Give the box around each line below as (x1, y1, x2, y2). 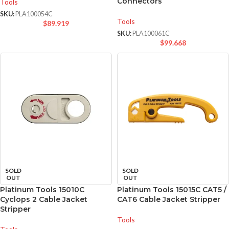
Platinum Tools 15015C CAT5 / (117, 185, 226, 195)
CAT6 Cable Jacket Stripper (117, 195, 220, 204)
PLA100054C (15, 10, 53, 18)
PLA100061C (132, 30, 170, 38)
